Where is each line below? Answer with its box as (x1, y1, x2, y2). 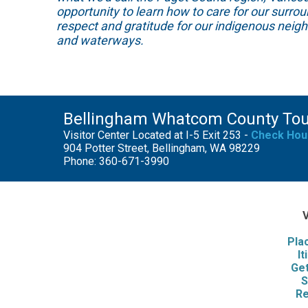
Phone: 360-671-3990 (63, 155, 169, 168)
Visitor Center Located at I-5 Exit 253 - (63, 129, 251, 142)
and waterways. (56, 33, 144, 48)
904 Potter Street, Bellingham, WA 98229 (63, 142, 260, 155)
